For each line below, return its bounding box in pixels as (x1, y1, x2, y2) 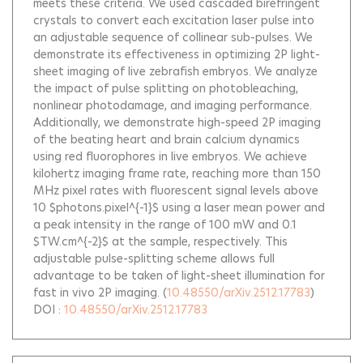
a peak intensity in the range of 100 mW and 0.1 (33, 216, 297, 233)
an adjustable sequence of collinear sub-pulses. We (33, 29, 313, 45)
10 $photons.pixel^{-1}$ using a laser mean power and (33, 199, 325, 216)
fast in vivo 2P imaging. (33, 284, 160, 301)
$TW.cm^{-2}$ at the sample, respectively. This (33, 233, 288, 250)
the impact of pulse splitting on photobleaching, (33, 80, 298, 96)
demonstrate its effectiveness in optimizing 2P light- (33, 46, 320, 62)
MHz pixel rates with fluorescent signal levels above (33, 182, 318, 199)
